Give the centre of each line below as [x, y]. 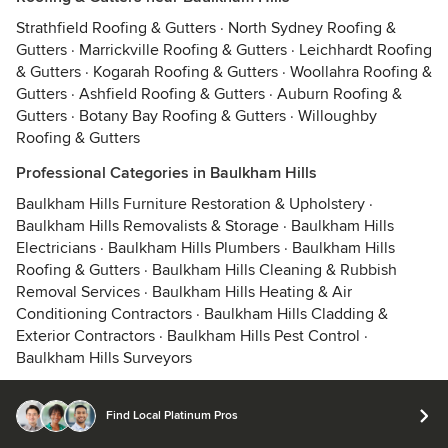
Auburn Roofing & [339, 94]
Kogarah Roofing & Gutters [185, 72]
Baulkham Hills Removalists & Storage [147, 226]
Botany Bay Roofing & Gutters [182, 116]
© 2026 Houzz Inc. [73, 426]
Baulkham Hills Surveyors [104, 358]
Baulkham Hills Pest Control [263, 336]
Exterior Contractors [85, 336]
